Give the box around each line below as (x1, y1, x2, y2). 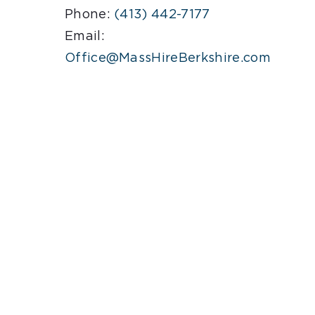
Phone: (64, 8, 115, 21)
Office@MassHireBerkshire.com (64, 52, 271, 65)
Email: (64, 30, 105, 43)
